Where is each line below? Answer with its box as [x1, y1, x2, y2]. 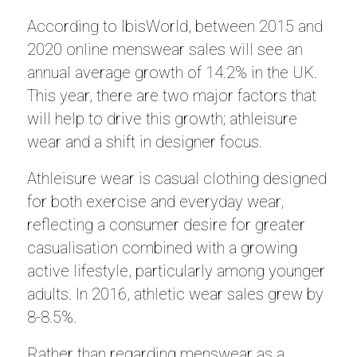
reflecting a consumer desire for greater [26, 215, 305, 234]
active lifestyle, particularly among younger [26, 261, 325, 280]
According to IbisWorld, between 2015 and [26, 17, 323, 36]
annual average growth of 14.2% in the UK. [26, 63, 317, 82]
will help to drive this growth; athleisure [26, 109, 297, 128]
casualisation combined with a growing [26, 238, 297, 257]
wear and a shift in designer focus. [26, 132, 262, 151]
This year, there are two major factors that [26, 86, 316, 105]
